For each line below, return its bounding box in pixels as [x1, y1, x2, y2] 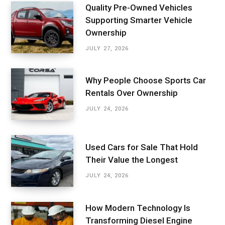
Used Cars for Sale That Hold [85, 142, 198, 153]
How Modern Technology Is [85, 202, 190, 213]
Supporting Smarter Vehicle [85, 15, 192, 25]
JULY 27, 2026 [85, 45, 129, 52]
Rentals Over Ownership [85, 88, 178, 98]
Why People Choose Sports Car [85, 75, 206, 86]
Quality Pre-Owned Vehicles [85, 2, 192, 13]
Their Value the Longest [85, 155, 178, 165]
